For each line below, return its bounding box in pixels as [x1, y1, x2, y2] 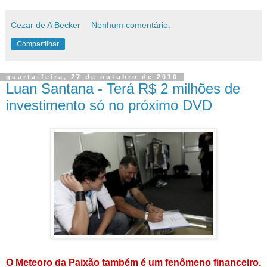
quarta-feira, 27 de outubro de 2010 [6, 73, 178, 81]
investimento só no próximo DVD [6, 97, 212, 114]
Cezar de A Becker [11, 20, 80, 30]
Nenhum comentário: [91, 20, 171, 30]
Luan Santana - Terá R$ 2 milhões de [6, 80, 240, 97]
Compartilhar [17, 40, 59, 49]
